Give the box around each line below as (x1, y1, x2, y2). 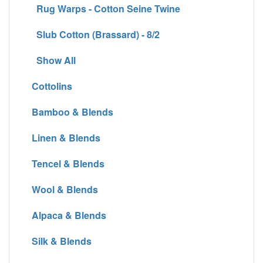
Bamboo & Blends (27, 105, 113, 119)
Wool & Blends (27, 183, 98, 197)
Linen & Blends (27, 131, 100, 145)
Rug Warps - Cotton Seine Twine (27, 2, 180, 16)
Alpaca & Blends (27, 208, 106, 222)
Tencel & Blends (27, 157, 104, 171)
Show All (27, 53, 76, 68)
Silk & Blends (27, 234, 92, 248)
